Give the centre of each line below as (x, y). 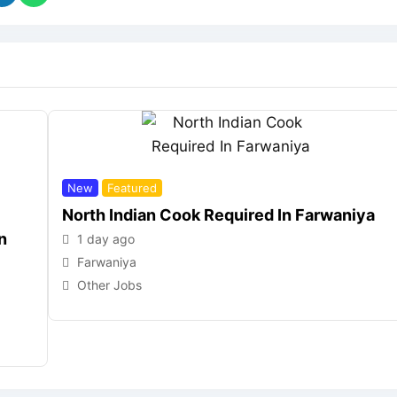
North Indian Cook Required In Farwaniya (218, 215)
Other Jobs (109, 285)
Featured (132, 188)
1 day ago (105, 239)
